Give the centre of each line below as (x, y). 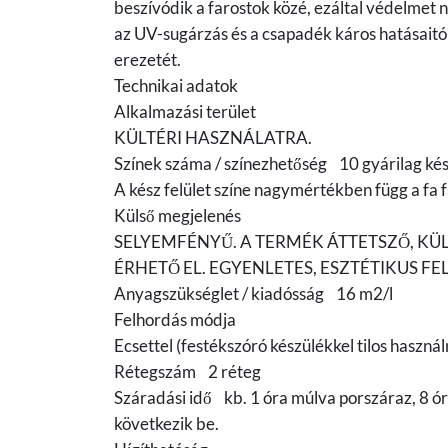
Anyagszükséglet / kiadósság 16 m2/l (253, 294)
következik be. (166, 424)
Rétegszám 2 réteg (187, 372)
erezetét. (147, 60)
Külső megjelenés (183, 216)
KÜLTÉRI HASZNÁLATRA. (213, 138)
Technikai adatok (176, 86)
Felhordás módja (181, 320)
